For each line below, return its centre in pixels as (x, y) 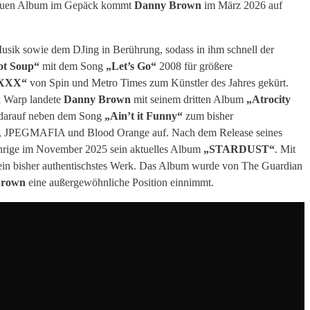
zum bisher (209, 116)
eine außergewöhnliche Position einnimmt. (120, 183)
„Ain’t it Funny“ (145, 116)
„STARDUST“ (239, 149)
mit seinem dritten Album (189, 100)
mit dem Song (73, 66)
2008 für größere (194, 66)
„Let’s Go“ (130, 66)
